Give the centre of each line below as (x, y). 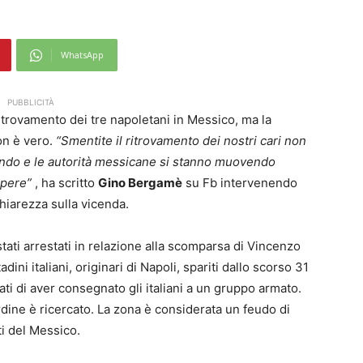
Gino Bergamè (140, 183)
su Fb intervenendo (240, 183)
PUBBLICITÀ (31, 102)
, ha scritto (66, 183)
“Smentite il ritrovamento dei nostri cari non (179, 141)
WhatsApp (82, 55)
